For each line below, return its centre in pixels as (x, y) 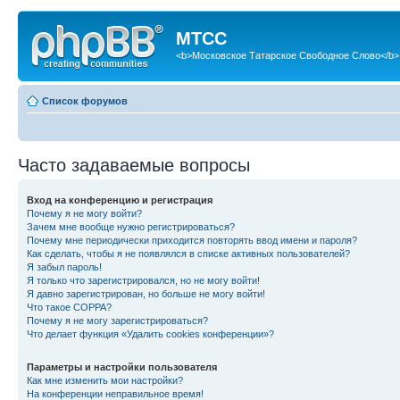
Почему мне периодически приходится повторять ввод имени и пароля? (192, 240)
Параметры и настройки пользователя (122, 367)
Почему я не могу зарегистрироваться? (117, 320)
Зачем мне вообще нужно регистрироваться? (131, 226)
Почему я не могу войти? (84, 213)
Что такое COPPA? (69, 307)
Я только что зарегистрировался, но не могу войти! (143, 280)
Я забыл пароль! (64, 267)
